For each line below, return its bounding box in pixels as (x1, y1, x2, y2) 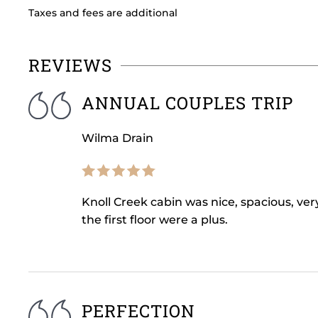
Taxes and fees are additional (28, 6, 177, 20)
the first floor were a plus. (82, 212, 228, 226)
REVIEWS (28, 53, 112, 77)
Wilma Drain (82, 131, 153, 145)
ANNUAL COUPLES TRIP (82, 91, 293, 114)
